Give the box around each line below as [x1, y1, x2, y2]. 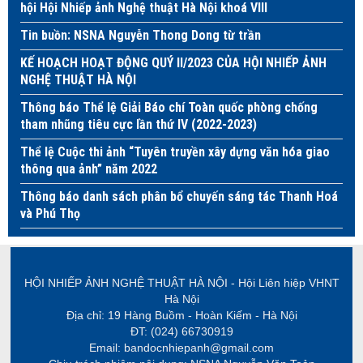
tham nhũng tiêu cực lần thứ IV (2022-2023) [20, 116, 257, 132]
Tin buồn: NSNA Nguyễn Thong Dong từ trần [20, 27, 261, 43]
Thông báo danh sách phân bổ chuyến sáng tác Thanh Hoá [20, 188, 338, 204]
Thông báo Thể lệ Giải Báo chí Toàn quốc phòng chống [20, 99, 318, 115]
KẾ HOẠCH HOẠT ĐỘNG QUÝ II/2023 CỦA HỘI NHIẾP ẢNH [20, 54, 327, 70]
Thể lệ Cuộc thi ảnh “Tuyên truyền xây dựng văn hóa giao [20, 143, 330, 160]
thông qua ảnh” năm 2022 [20, 160, 157, 177]
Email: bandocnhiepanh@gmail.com [89, 340, 274, 354]
